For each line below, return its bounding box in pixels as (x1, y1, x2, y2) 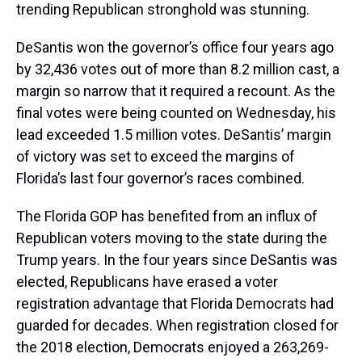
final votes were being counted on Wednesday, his (16, 103, 336, 121)
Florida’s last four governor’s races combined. (16, 169, 305, 187)
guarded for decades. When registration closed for (16, 316, 339, 334)
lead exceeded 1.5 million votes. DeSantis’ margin (16, 125, 331, 143)
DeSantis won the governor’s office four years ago (16, 38, 334, 56)
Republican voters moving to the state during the (16, 229, 327, 246)
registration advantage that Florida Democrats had (16, 294, 334, 312)
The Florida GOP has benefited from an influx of (16, 207, 318, 225)
